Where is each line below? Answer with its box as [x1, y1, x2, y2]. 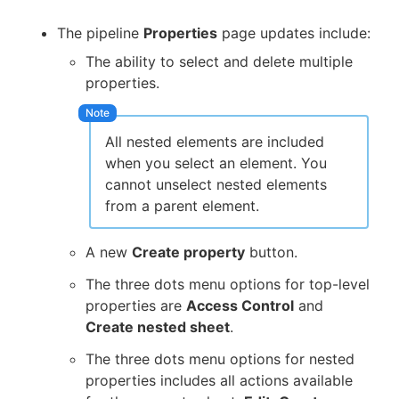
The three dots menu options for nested [85, 349, 354, 368]
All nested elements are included [105, 132, 324, 151]
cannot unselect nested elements [105, 175, 327, 193]
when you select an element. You [105, 153, 327, 172]
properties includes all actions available [85, 370, 353, 389]
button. [245, 242, 297, 261]
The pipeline [57, 23, 143, 42]
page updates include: [217, 23, 370, 42]
